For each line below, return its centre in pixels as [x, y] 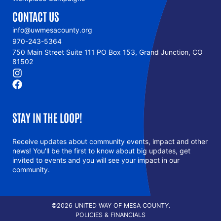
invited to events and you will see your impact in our [96, 160]
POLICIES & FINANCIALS [110, 215]
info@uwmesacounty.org [52, 30]
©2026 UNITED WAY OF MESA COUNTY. [110, 206]
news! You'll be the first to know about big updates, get [101, 151]
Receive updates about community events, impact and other [110, 142]
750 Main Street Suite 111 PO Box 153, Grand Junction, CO [108, 52]
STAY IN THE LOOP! [47, 117]
